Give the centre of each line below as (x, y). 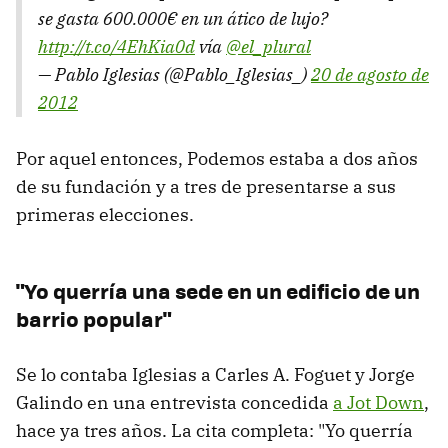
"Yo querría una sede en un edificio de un (218, 290)
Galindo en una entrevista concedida (174, 402)
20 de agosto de (370, 74)
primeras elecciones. (105, 214)
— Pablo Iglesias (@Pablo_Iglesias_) (174, 74)
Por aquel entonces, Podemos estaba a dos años (217, 158)
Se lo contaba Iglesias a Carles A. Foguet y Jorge (215, 374)
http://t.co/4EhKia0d (116, 46)
